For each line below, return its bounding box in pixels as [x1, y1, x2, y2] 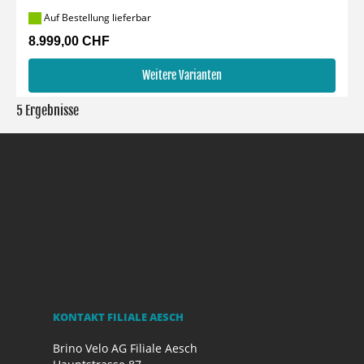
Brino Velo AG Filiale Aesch [53, 340, 197, 356]
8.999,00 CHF [28, 34, 110, 48]
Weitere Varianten [142, 68, 222, 82]
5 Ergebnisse [16, 102, 79, 119]
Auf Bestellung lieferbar [41, 10, 151, 24]
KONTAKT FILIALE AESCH [53, 310, 184, 324]
